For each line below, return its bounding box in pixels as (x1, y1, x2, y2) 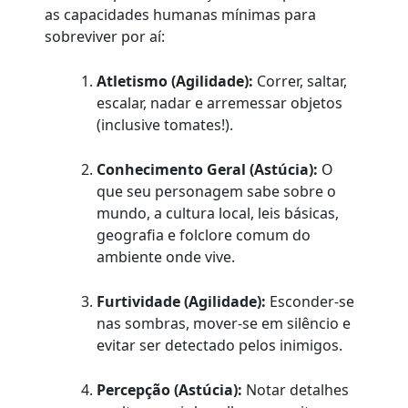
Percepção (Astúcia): (97, 380, 243, 401)
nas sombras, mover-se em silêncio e (97, 313, 352, 334)
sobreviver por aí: (45, 26, 166, 47)
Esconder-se (266, 291, 355, 312)
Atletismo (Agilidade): (97, 71, 254, 92)
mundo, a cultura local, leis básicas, (97, 203, 340, 224)
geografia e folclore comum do (97, 225, 311, 246)
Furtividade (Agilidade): (97, 291, 267, 312)
